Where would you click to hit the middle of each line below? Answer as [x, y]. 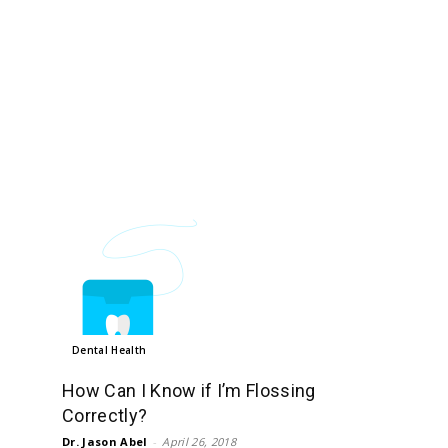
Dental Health [109, 350]
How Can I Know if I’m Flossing [189, 390]
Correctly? [105, 415]
